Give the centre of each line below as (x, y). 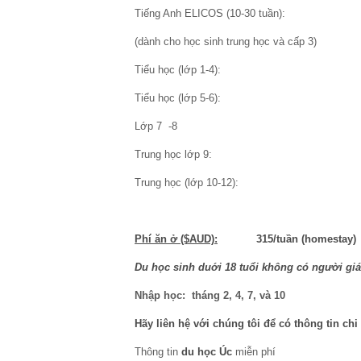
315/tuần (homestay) (306, 239)
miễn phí (254, 352)
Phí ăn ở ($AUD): (176, 239)
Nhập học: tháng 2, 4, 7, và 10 (210, 295)
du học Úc (207, 352)
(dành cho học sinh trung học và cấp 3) (226, 41)
